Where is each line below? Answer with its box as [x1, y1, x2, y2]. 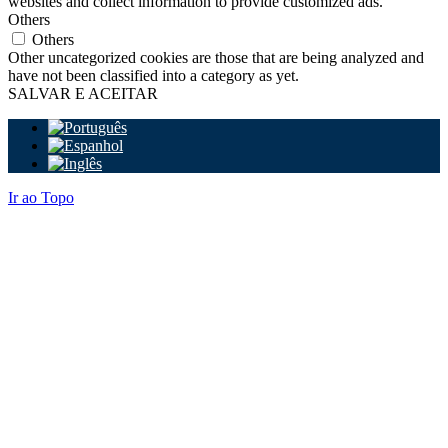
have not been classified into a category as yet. [8, 66, 299, 84]
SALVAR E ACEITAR [8, 84, 158, 102]
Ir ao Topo [8, 188, 74, 206]
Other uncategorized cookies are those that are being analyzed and [8, 48, 424, 66]
